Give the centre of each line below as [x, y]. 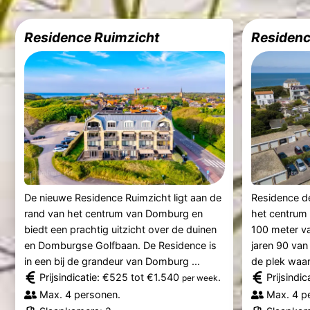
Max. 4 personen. [80, 294]
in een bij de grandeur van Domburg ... [112, 261]
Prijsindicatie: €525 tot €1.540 [110, 277]
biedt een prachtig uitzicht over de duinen [120, 229]
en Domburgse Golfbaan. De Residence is [120, 245]
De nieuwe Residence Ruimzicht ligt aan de [122, 197]
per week [200, 277]
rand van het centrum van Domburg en [113, 213]
